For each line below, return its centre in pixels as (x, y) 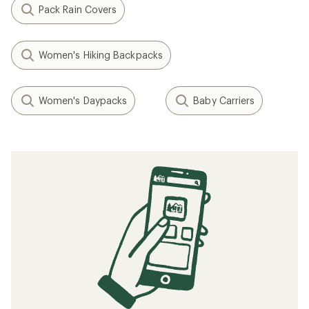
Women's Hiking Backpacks (101, 55)
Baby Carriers (224, 100)
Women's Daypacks (83, 100)
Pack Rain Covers (78, 9)
